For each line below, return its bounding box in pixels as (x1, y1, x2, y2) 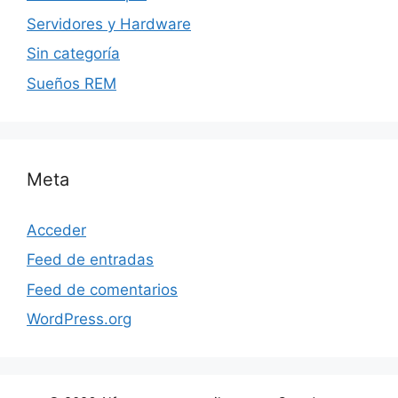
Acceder (27, 220, 86, 239)
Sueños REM (27, 74, 116, 92)
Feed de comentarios (27, 280, 178, 298)
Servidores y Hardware (27, 14, 191, 33)
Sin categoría (27, 44, 120, 63)
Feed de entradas (27, 251, 154, 269)
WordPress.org (27, 310, 131, 329)
